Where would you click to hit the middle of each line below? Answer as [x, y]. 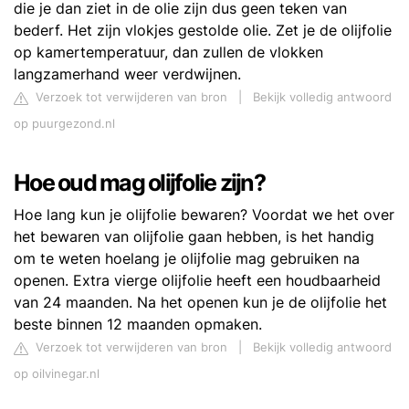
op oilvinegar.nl [57, 374]
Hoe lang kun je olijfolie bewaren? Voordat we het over [204, 215]
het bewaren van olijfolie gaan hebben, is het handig [194, 237]
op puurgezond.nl [64, 124]
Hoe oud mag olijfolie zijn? [139, 183]
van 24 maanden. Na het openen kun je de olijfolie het [200, 303]
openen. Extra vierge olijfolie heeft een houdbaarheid [197, 281]
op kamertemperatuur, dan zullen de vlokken [168, 52]
